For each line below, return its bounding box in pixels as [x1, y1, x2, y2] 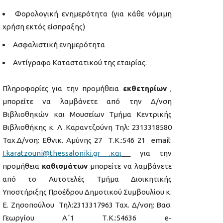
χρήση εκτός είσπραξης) [2, 22, 85, 31]
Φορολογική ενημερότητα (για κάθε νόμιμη [15, 9, 172, 18]
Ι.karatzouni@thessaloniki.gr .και [2, 149, 122, 158]
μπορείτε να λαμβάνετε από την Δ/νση [2, 97, 172, 106]
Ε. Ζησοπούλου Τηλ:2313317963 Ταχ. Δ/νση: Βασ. [2, 201, 172, 210]
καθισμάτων [42, 162, 88, 171]
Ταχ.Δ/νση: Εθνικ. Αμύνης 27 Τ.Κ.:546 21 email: [2, 136, 172, 145]
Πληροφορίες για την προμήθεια [2, 84, 123, 93]
